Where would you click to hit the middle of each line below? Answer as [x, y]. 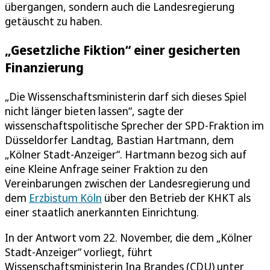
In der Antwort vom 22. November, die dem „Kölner [129, 237]
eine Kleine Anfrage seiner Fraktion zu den [106, 168]
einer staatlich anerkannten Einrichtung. [102, 212]
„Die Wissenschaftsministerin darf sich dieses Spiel [126, 96]
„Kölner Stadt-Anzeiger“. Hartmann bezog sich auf [126, 154]
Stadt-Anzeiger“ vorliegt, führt [79, 252]
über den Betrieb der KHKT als [176, 197]
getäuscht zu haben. [54, 21]
